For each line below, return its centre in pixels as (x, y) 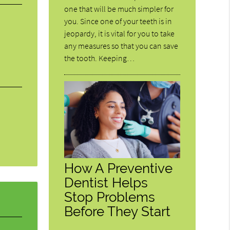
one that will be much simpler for (119, 8)
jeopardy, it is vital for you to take (120, 33)
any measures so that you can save (121, 45)
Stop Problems (110, 197)
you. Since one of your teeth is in (118, 21)
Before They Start (118, 211)
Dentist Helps (106, 182)
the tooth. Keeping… (100, 58)
